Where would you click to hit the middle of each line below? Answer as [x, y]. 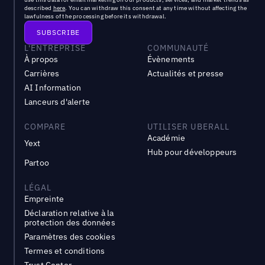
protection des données [70, 223]
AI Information [53, 88]
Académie [166, 138]
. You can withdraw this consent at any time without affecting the [156, 8]
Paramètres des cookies [70, 237]
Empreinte [44, 199]
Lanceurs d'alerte [57, 102]
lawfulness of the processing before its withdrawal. [95, 17]
